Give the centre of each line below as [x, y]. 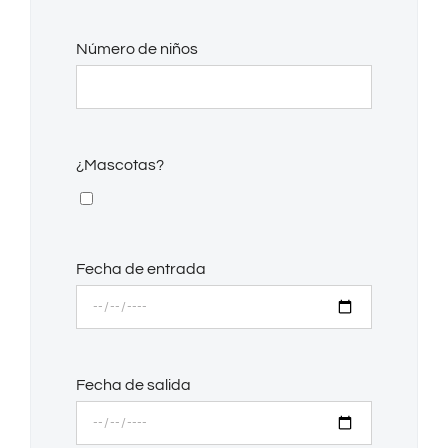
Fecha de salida [133, 385]
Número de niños [137, 49]
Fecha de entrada [141, 269]
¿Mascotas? [120, 165]
